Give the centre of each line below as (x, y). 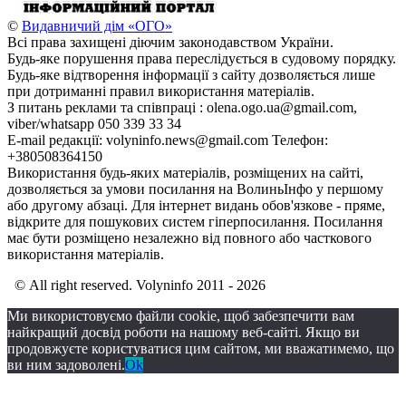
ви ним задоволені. (66, 365)
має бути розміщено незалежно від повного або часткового (189, 238)
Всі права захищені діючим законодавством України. (170, 43)
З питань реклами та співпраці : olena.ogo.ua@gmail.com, (182, 108)
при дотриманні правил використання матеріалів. (161, 92)
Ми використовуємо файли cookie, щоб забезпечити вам (181, 316)
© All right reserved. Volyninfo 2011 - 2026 (136, 285)
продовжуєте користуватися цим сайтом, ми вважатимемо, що (201, 349)
